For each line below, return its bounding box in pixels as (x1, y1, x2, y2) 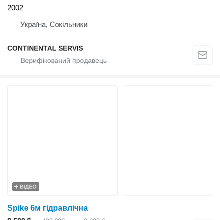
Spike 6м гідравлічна (7, 204, 88, 213)
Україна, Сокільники (20, 20, 87, 29)
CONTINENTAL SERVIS (7, 44, 83, 53)
